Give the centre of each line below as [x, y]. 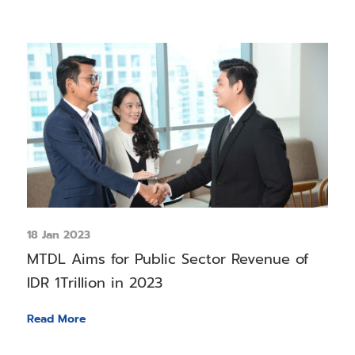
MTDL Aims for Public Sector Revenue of [167, 259]
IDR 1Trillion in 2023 [94, 282]
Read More [56, 319]
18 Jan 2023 [58, 235]
